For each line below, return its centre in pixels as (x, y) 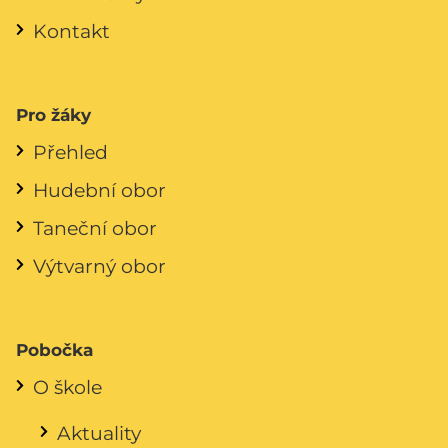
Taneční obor (95, 227)
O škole (67, 386)
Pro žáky (53, 114)
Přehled (70, 151)
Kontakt (71, 30)
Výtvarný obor (99, 265)
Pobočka (54, 349)
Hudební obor (99, 189)
